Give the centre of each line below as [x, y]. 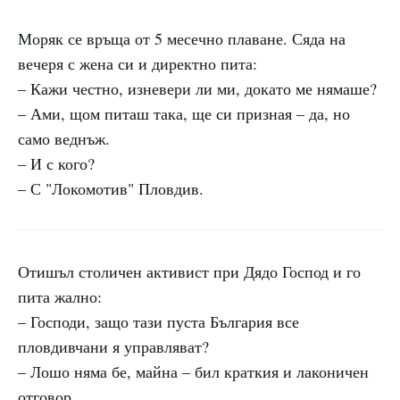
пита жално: [60, 296]
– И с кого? [56, 163]
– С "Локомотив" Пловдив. [111, 188]
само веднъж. [64, 138]
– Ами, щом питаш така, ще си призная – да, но [184, 113]
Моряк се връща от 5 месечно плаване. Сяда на [182, 38]
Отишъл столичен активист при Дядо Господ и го [189, 271]
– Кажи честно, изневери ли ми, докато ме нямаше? [197, 88]
